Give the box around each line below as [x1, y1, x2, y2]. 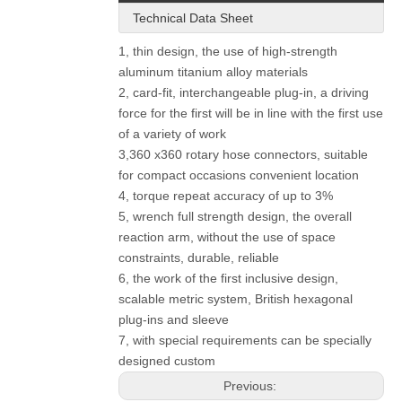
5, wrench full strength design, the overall [118, 209, 352, 223]
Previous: [223, 379, 280, 393]
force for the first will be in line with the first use [118, 106, 383, 120]
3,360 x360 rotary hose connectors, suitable [118, 147, 368, 162]
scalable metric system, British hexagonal [118, 292, 353, 306]
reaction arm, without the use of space [118, 230, 336, 244]
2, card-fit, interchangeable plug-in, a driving [118, 85, 369, 100]
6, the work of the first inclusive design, [118, 271, 338, 285]
